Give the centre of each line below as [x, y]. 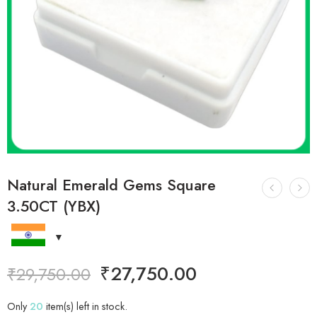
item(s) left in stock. [85, 306]
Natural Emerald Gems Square [111, 185]
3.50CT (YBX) [54, 206]
